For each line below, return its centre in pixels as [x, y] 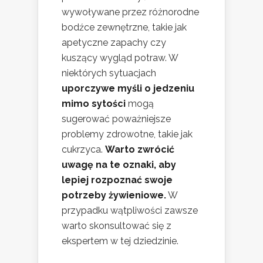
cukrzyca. [83, 149]
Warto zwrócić [140, 149]
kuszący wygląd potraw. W [120, 58]
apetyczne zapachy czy [114, 42]
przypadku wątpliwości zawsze [130, 210]
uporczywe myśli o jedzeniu [128, 88]
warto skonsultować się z [117, 225]
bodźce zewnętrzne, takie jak [124, 27]
